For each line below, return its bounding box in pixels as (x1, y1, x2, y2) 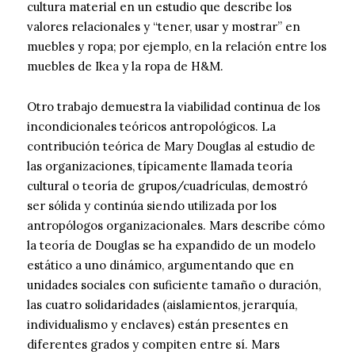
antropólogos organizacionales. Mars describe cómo (27, 218, 325, 234)
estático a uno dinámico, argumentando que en (27, 258, 294, 273)
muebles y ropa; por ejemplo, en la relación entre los (27, 39, 326, 55)
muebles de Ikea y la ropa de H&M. (27, 59, 223, 74)
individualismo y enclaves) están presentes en (27, 317, 288, 333)
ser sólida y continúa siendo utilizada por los (27, 198, 277, 214)
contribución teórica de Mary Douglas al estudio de (27, 139, 315, 155)
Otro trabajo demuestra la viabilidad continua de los (27, 99, 320, 115)
